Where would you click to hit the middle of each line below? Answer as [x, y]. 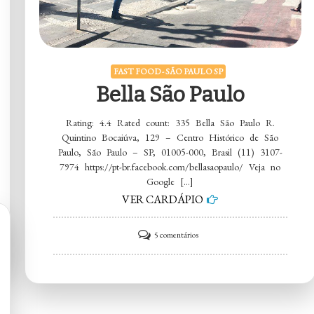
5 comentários [177, 234]
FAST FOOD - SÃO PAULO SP [169, 71]
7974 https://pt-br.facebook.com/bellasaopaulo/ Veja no [170, 166]
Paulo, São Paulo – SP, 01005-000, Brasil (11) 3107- [170, 152]
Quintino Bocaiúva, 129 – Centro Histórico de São [170, 137]
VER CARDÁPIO [163, 199]
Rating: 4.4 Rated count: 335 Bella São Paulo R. [170, 122]
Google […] [170, 181]
